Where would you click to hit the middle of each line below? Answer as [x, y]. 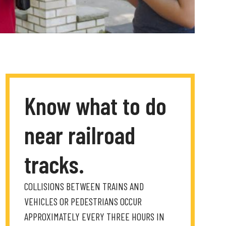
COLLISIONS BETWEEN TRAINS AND [84, 186]
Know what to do [96, 105]
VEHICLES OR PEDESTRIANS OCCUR [83, 201]
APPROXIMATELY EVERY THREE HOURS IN [95, 216]
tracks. [54, 164]
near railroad [80, 135]
